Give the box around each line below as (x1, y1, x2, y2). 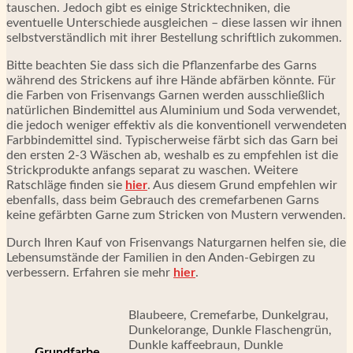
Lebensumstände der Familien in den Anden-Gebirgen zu (6, 251, 315, 265)
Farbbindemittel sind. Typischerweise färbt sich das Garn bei (6, 134, 338, 147)
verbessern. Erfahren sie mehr (6, 266, 173, 280)
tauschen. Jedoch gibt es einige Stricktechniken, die (6, 2, 290, 15)
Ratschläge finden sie (6, 179, 125, 192)
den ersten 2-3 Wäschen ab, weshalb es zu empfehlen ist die (6, 149, 338, 162)
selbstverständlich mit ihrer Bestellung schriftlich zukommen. (6, 32, 342, 45)
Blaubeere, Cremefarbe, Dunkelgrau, (128, 309, 329, 322)
